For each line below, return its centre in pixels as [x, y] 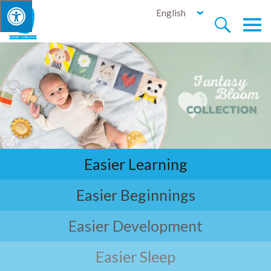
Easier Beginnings [135, 194]
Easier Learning [135, 164]
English [171, 13]
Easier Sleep [135, 256]
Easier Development [135, 225]
